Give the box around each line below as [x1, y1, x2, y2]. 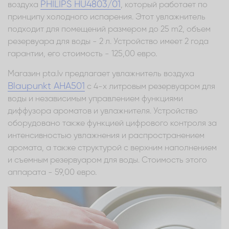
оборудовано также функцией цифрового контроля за [8, 119, 217, 128]
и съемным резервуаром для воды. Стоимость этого [8, 156, 207, 165]
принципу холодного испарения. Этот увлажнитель [8, 13, 205, 21]
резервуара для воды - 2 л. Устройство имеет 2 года [8, 37, 209, 46]
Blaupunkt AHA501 [8, 81, 85, 91]
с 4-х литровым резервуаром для [85, 82, 215, 91]
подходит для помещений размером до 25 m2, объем [8, 25, 211, 34]
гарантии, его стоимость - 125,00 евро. [8, 50, 157, 58]
